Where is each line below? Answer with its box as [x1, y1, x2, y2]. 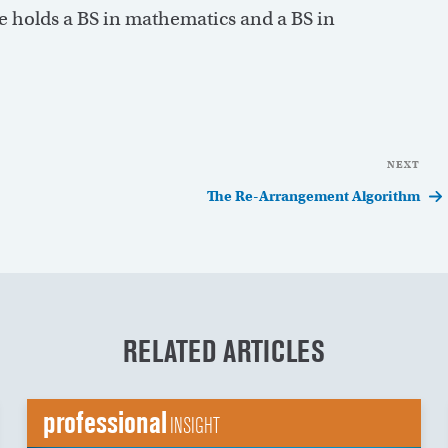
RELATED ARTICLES [123, 334, 325, 370]
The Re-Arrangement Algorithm [207, 187, 421, 206]
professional [42, 405, 167, 441]
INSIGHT [169, 413, 220, 440]
